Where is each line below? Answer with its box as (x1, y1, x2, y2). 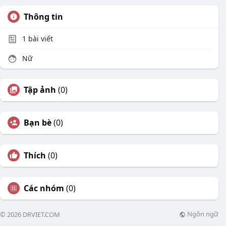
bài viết (26, 34, 53, 43)
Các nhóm (24, 183, 64, 194)
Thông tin (24, 11, 63, 22)
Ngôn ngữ (186, 209, 218, 219)
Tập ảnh (24, 84, 56, 95)
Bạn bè (24, 117, 51, 128)
